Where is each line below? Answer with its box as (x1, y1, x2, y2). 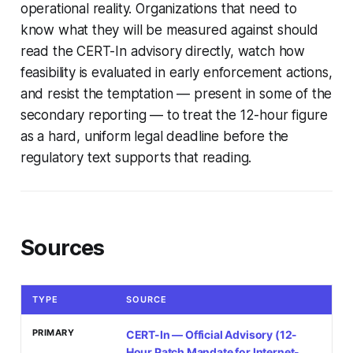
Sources (20, 235, 105, 262)
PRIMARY (32, 327, 75, 339)
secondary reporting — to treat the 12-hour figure (20, 107, 328, 124)
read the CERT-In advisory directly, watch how (20, 43, 306, 60)
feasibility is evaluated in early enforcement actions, (20, 65, 333, 81)
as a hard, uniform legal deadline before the (20, 128, 289, 145)
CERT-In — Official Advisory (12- (125, 328, 298, 342)
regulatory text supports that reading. (20, 150, 252, 166)
